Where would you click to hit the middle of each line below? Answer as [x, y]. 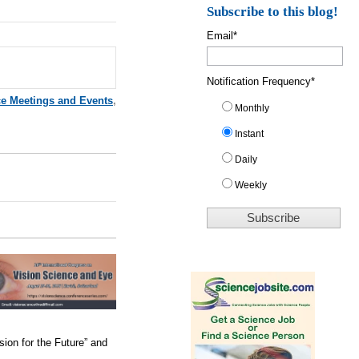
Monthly [252, 108]
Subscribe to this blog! [273, 11]
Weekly [251, 185]
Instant [250, 133]
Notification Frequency [259, 81]
